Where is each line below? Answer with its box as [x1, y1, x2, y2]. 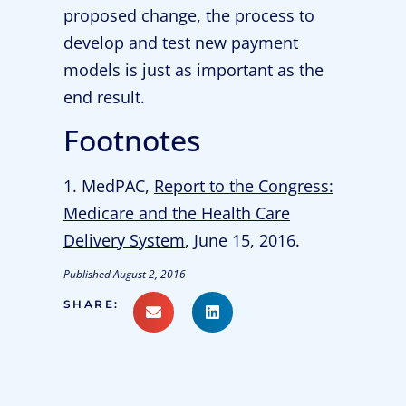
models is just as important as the [63, 58, 324, 81]
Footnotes [63, 121, 200, 160]
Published [63, 266, 111, 283]
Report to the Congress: [154, 175, 333, 198]
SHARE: [63, 297, 120, 312]
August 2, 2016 [113, 266, 186, 283]
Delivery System [63, 229, 185, 252]
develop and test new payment [63, 31, 298, 53]
